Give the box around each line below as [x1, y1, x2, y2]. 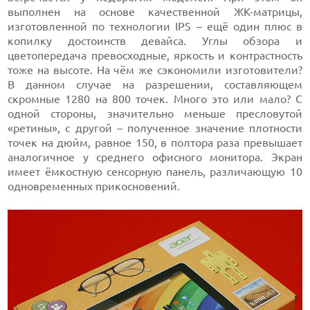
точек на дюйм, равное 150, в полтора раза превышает [8, 136, 302, 149]
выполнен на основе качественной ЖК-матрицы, [8, 6, 302, 18]
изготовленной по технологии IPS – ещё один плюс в [8, 20, 302, 33]
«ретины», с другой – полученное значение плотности [8, 122, 302, 134]
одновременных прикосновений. [8, 180, 181, 192]
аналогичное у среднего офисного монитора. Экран [8, 151, 302, 163]
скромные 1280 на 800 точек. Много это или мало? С [8, 93, 302, 105]
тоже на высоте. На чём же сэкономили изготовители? [8, 64, 302, 76]
